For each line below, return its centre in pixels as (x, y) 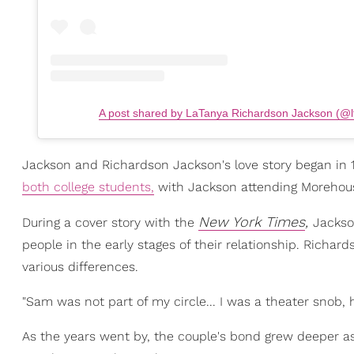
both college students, (88, 187)
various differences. (80, 267)
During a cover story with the (110, 223)
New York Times (252, 222)
